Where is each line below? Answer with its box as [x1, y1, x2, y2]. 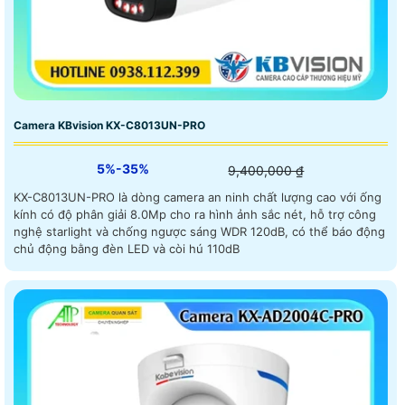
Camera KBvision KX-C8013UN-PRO [14, 118, 205, 132]
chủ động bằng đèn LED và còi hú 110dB [14, 240, 240, 256]
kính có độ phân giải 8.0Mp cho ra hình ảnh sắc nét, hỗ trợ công [14, 206, 376, 221]
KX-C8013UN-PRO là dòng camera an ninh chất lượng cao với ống [14, 189, 381, 204]
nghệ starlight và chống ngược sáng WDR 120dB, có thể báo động [14, 223, 385, 239]
